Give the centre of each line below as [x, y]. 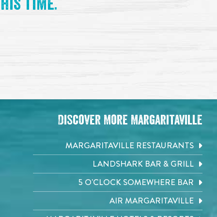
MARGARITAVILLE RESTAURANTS [130, 146]
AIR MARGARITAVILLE [152, 201]
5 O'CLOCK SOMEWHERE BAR [136, 182]
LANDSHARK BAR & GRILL [143, 164]
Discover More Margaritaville [130, 120]
